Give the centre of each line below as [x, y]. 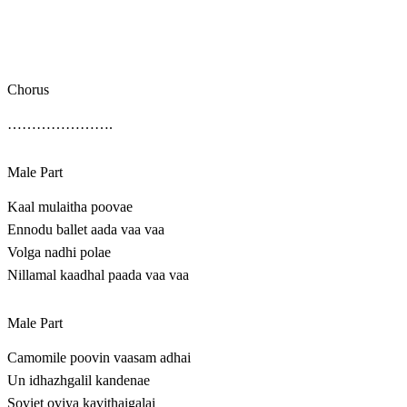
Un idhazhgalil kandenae [79, 381]
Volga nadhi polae [59, 253]
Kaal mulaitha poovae [70, 207]
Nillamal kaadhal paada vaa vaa [98, 275]
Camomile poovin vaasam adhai [99, 358]
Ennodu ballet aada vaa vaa [86, 230]
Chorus [28, 90]
